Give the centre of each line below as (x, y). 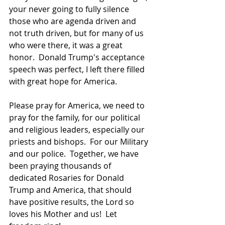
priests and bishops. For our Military (80, 141)
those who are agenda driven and (74, 21)
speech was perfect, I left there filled (78, 69)
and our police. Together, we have (75, 153)
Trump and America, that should (71, 190)
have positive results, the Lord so (73, 202)
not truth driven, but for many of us (77, 33)
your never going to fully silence (70, 9)
